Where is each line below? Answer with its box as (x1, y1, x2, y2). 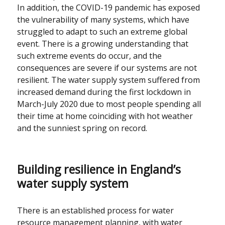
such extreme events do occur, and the (17, 50, 162, 62)
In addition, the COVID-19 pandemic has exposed (17, 2, 200, 14)
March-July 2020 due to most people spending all (17, 98, 201, 110)
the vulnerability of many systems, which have (17, 14, 190, 26)
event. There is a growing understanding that (17, 38, 189, 50)
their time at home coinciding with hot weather (17, 110, 193, 122)
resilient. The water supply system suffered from (17, 74, 200, 86)
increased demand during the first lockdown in (17, 86, 191, 98)
